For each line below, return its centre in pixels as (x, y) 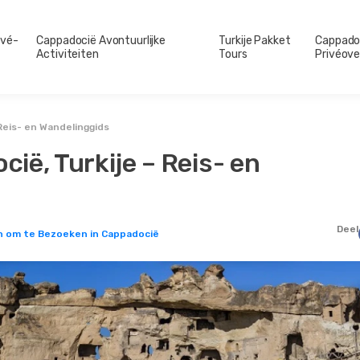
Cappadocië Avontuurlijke (101, 40)
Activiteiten (67, 54)
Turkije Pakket (255, 40)
